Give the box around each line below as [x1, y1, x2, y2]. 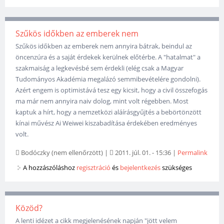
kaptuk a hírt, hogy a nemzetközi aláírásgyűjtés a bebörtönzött [15, 107, 202, 117]
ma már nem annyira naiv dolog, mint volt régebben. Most [15, 96, 189, 106]
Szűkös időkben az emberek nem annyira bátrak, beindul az [15, 41, 192, 51]
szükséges [160, 163, 192, 172]
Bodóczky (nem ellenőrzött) [21, 148, 103, 157]
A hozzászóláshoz [23, 163, 77, 172]
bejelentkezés [120, 163, 161, 172]
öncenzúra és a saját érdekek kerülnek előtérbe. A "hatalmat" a [15, 52, 201, 62]
